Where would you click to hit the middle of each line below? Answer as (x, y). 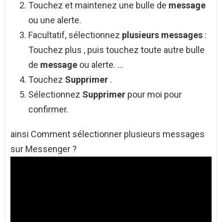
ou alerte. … (101, 65)
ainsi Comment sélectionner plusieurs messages (108, 134)
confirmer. (48, 110)
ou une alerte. (55, 20)
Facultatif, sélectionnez (75, 35)
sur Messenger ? (44, 149)
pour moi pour (155, 95)
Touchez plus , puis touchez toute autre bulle (116, 50)
